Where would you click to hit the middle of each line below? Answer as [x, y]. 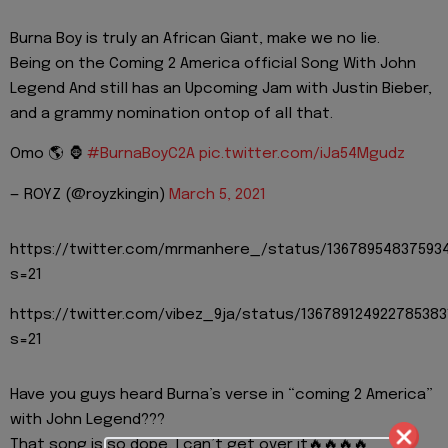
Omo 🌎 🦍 [48, 154]
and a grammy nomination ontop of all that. [171, 113]
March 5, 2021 [217, 194]
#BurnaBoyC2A [141, 154]
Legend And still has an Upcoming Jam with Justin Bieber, [221, 88]
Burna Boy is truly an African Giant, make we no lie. [195, 38]
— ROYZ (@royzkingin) [89, 194]
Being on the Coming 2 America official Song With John [213, 63]
